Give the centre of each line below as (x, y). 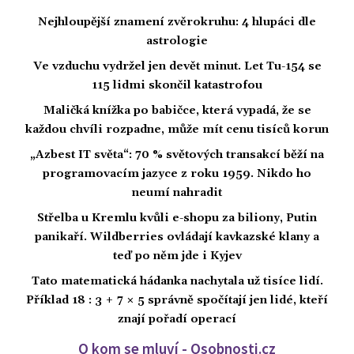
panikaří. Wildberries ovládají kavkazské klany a (177, 237)
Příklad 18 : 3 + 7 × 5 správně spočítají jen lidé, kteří (177, 301)
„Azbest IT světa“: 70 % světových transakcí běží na (177, 155)
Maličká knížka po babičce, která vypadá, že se (177, 111)
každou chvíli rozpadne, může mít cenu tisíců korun (177, 130)
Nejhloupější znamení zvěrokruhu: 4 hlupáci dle (177, 23)
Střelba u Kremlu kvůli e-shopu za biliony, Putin (177, 218)
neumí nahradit (177, 193)
